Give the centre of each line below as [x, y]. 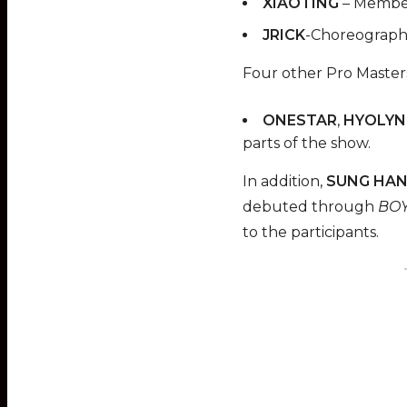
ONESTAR [300, 120]
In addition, [284, 181]
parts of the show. [307, 143]
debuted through [310, 206]
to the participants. [313, 232]
